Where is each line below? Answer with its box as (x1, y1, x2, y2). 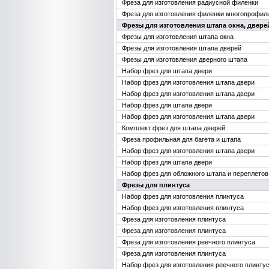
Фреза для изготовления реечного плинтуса (122, 238, 255, 246)
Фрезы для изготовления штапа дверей (122, 44, 241, 52)
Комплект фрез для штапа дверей (122, 124, 225, 131)
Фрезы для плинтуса (122, 181, 190, 189)
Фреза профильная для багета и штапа (122, 136, 241, 143)
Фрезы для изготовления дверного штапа (122, 56, 247, 63)
